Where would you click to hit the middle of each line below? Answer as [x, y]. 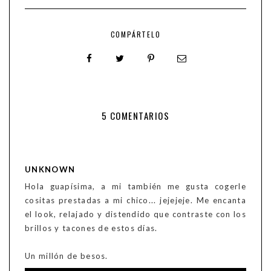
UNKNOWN [50, 170]
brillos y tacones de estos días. [91, 228]
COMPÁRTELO [135, 34]
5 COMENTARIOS [135, 116]
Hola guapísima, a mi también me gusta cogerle [135, 187]
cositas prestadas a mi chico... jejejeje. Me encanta [135, 201]
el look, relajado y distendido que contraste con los [135, 214]
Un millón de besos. [67, 256]
